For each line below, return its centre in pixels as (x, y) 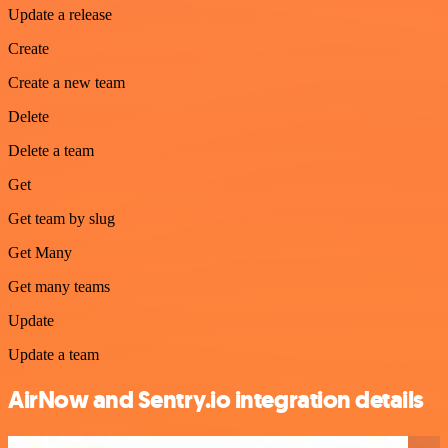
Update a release (60, 14)
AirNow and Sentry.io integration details (216, 399)
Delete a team (51, 150)
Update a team (53, 354)
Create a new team (66, 82)
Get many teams (59, 286)
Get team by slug (61, 218)
